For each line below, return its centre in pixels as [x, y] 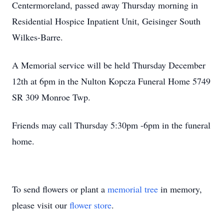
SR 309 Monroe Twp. [51, 97]
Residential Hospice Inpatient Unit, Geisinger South [106, 21]
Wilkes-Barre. [37, 37]
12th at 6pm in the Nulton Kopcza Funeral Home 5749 [111, 81]
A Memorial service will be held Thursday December [109, 65]
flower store [90, 205]
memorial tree [133, 189]
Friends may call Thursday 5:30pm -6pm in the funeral [111, 125]
